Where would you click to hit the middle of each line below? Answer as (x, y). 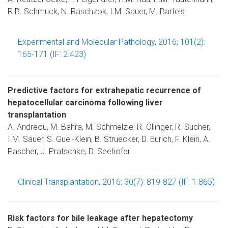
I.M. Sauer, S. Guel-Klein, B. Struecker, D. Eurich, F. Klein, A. (109, 139)
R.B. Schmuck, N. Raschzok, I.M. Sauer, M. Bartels (96, 11)
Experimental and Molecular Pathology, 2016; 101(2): (111, 42)
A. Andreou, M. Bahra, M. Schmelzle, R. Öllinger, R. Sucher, (109, 127)
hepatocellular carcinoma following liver (85, 103)
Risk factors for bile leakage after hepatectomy (100, 218)
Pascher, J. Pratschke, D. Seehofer (69, 151)
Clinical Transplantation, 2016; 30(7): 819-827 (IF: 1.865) (116, 182)
